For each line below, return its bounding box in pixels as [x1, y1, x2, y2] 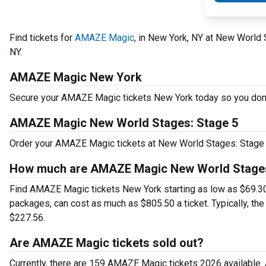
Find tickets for [9, 32, 75, 43]
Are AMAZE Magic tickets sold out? [9, 236, 204, 250]
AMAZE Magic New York [9, 70, 142, 84]
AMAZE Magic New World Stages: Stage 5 [9, 116, 238, 130]
